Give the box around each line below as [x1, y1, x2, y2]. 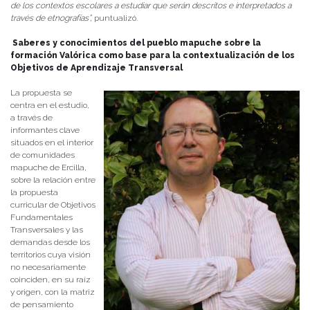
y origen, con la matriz [10, 287, 95, 298]
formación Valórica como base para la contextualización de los [10, 51, 295, 61]
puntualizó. [94, 13, 138, 24]
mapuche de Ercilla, [10, 163, 86, 173]
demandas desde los [10, 237, 90, 248]
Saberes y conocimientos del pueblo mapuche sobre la [12, 38, 261, 48]
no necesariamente [10, 262, 86, 273]
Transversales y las [10, 225, 83, 235]
